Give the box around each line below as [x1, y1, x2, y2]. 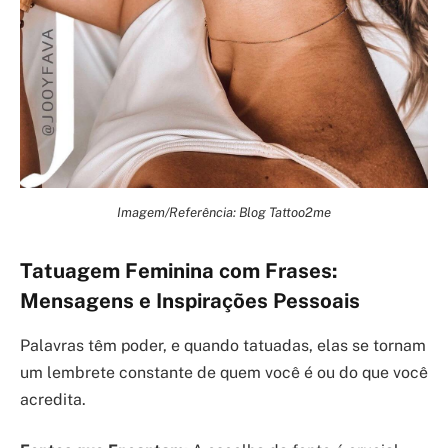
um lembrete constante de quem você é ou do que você [20, 362, 428, 382]
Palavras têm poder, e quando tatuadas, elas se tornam [20, 335, 426, 355]
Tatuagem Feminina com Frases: [20, 259, 338, 284]
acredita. [20, 389, 86, 409]
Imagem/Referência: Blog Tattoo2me [117, 204, 331, 221]
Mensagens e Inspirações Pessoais [20, 289, 360, 314]
